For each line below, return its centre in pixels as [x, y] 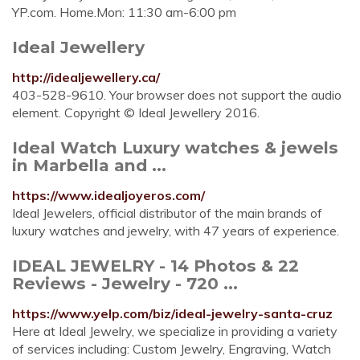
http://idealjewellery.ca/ [86, 77]
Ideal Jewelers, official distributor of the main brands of [167, 213]
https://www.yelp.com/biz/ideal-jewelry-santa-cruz [172, 313]
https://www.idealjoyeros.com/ [108, 195]
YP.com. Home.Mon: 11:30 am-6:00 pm [124, 12]
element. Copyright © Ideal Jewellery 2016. [136, 112]
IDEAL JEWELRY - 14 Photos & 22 [155, 266]
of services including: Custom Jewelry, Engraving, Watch [172, 349]
